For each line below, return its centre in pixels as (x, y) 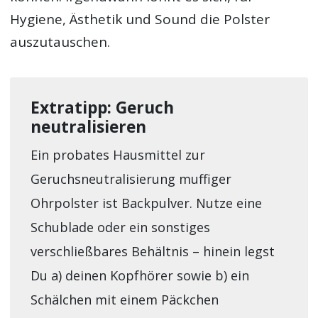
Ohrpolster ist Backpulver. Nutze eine (146, 203)
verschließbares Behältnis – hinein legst (152, 252)
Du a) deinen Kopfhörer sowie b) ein (139, 276)
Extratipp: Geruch (102, 107)
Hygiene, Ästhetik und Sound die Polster (140, 20)
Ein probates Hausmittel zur (117, 155)
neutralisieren (88, 126)
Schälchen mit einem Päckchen (124, 300)
